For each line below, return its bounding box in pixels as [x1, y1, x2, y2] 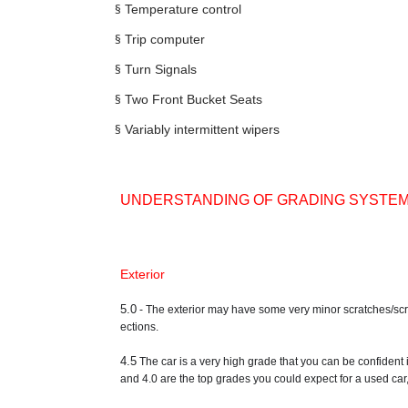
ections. [120, 321, 158, 334]
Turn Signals [124, 62, 197, 77]
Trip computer [124, 32, 205, 47]
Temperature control [124, 2, 241, 17]
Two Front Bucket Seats [124, 92, 262, 107]
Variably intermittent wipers [124, 122, 280, 138]
